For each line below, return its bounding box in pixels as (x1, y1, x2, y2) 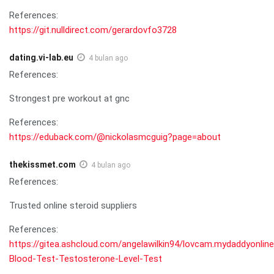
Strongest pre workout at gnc (9, 92, 130, 104)
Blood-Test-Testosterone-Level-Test (9, 253, 162, 264)
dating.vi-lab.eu (9, 52, 73, 62)
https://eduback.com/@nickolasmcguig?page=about (9, 131, 221, 143)
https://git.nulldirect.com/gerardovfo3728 (9, 24, 177, 35)
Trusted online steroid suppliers (9, 199, 137, 211)
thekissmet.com (9, 159, 76, 169)
